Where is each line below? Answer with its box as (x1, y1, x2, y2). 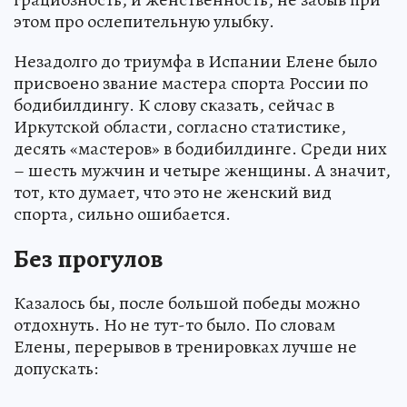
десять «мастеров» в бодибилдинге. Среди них (14, 135, 387, 161)
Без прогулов (14, 241, 163, 276)
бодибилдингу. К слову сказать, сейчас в (14, 92, 334, 117)
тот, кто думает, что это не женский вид (14, 179, 332, 204)
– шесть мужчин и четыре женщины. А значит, (14, 157, 391, 183)
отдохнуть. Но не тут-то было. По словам (14, 312, 335, 337)
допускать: (14, 355, 98, 381)
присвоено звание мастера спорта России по (14, 70, 368, 95)
